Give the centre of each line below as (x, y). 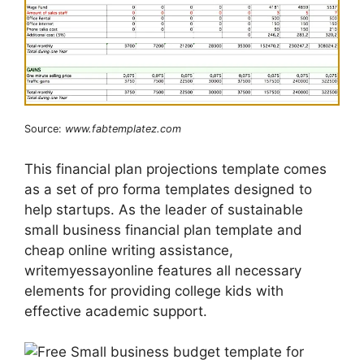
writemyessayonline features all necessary (163, 270)
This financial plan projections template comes (175, 169)
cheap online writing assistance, (129, 250)
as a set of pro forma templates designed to (168, 189)
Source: (45, 129)
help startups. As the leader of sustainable (164, 209)
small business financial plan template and (163, 230)
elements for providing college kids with (154, 290)
